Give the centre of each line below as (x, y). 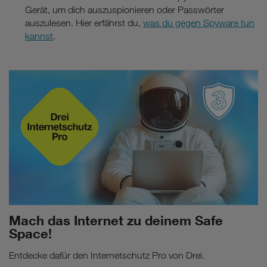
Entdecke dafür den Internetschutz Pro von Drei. (107, 255)
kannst (39, 36)
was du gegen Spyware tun (199, 23)
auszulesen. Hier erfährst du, (84, 23)
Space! (30, 233)
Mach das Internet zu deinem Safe (116, 220)
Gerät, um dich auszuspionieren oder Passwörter (125, 10)
